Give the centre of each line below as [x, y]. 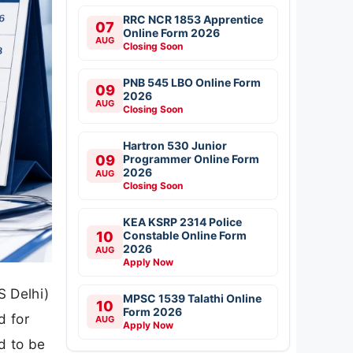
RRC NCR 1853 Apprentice [193, 19]
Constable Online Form [185, 235]
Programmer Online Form [191, 158]
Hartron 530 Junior [175, 145]
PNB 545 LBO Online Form [192, 82]
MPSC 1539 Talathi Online [192, 298]
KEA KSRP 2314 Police [182, 221]
